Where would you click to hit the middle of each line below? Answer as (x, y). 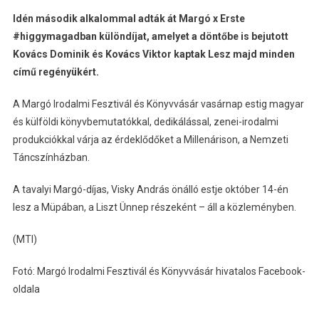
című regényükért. (56, 72)
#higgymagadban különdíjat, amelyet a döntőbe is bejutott (150, 37)
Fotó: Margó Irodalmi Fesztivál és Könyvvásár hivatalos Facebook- (159, 272)
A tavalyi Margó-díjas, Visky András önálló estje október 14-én (150, 190)
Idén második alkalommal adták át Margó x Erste (129, 19)
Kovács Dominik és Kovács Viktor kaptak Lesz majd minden (153, 54)
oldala (26, 289)
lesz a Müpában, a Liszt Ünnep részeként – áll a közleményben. (154, 208)
